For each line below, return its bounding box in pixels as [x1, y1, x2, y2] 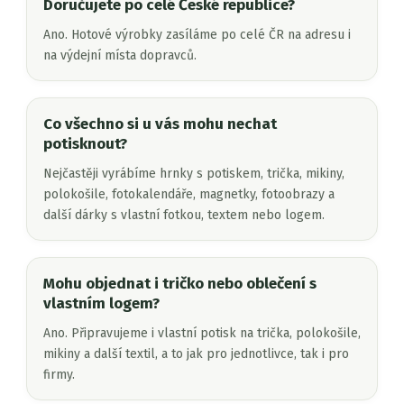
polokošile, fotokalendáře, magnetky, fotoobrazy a [43, 187, 335, 203]
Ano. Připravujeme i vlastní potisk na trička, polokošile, [43, 326, 361, 342]
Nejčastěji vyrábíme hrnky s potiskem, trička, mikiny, [43, 166, 344, 182]
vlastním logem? [43, 294, 160, 314]
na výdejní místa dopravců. [43, 48, 197, 64]
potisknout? [43, 134, 127, 154]
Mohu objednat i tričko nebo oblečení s [43, 274, 317, 294]
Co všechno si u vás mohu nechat [43, 115, 277, 134]
